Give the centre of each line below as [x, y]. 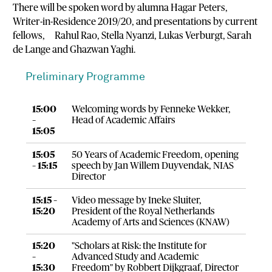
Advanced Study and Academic [135, 257]
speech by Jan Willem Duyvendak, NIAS [152, 165]
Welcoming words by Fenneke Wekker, [151, 109]
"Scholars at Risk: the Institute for [139, 246]
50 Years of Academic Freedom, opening [155, 155]
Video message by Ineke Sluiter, [136, 200]
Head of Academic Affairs [123, 120]
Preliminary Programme [85, 78]
